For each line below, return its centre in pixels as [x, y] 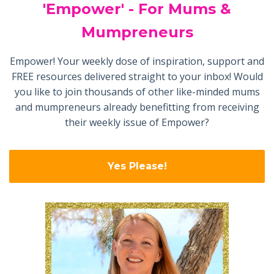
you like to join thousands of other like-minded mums [137, 91]
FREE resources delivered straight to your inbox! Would [137, 76]
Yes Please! [137, 166]
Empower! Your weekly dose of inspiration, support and [137, 61]
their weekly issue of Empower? [137, 122]
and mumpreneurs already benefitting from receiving [137, 107]
